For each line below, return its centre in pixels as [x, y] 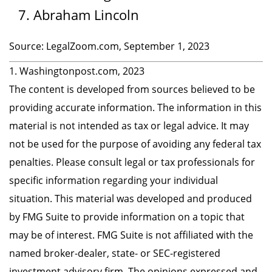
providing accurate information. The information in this [135, 107]
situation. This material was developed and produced [131, 198]
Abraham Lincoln [86, 14]
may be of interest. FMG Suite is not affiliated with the [131, 235]
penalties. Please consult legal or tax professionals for [132, 162]
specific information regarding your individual [114, 180]
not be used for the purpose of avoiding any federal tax [135, 144]
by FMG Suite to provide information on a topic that [127, 216]
